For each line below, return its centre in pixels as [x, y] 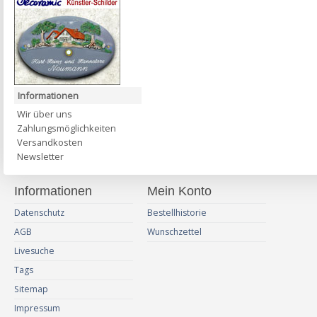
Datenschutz [39, 213]
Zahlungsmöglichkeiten [67, 128]
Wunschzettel [174, 232]
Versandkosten [50, 143]
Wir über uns [45, 114]
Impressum [37, 309]
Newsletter [40, 157]
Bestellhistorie [177, 213]
